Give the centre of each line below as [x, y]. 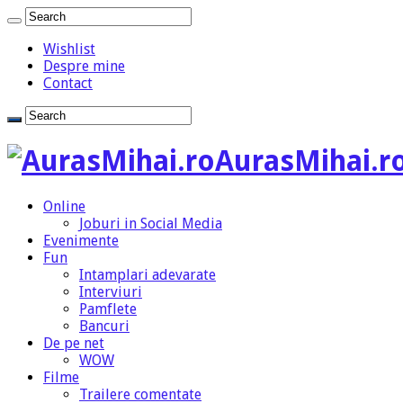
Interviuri [111, 291]
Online [64, 206]
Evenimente [81, 240]
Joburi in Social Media [151, 223]
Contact [68, 83]
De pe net [74, 343]
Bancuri [104, 326]
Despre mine [84, 66]
